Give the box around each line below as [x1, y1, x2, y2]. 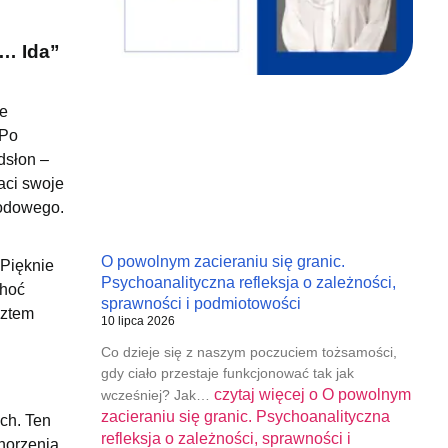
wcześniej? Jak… [100, 387, 214, 403]
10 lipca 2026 [100, 314, 175, 328]
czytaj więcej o [213, 386, 318, 403]
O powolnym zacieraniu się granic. [100, 253, 345, 270]
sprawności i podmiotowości [100, 295, 301, 312]
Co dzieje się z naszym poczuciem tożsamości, [100, 344, 397, 360]
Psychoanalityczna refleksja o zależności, [100, 274, 396, 291]
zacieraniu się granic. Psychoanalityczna [100, 408, 390, 425]
